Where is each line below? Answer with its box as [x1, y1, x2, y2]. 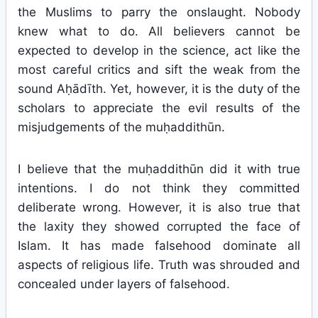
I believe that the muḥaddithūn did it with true [18, 162, 300, 176]
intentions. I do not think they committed [18, 181, 300, 195]
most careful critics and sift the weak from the [18, 62, 300, 77]
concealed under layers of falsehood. [18, 277, 230, 291]
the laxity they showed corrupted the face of [18, 219, 300, 234]
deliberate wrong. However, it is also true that [18, 200, 300, 214]
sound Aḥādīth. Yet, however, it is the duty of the [18, 82, 300, 96]
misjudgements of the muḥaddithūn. [18, 120, 225, 134]
